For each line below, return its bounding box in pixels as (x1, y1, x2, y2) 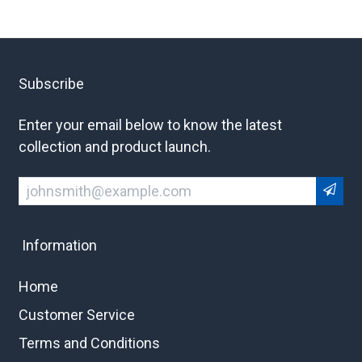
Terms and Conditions (19, 334, 160, 351)
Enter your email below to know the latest (19, 116, 282, 133)
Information (19, 236, 97, 254)
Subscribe (19, 74, 84, 92)
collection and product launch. (19, 137, 211, 155)
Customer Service (19, 305, 135, 323)
